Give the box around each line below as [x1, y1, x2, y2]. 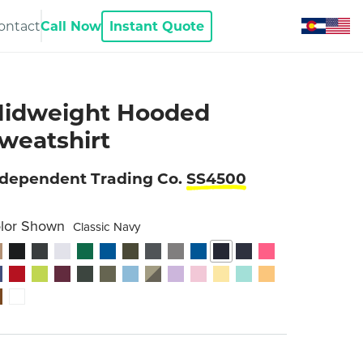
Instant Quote [109, 18, 204, 34]
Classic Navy [72, 218, 140, 237]
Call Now [41, 18, 101, 34]
